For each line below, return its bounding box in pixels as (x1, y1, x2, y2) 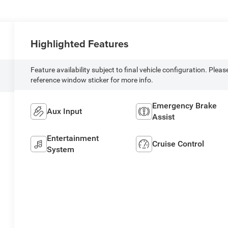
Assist (152, 112, 175, 122)
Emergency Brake (152, 101, 217, 111)
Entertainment (47, 133, 99, 144)
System (47, 145, 75, 155)
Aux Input (47, 106, 82, 117)
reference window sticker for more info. (31, 76, 154, 84)
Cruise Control (152, 139, 204, 149)
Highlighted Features (31, 36, 129, 51)
